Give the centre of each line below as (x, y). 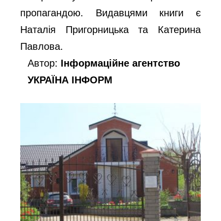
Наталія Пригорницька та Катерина (110, 29)
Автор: (44, 62)
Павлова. (42, 45)
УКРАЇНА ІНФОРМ (70, 79)
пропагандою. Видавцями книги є (110, 12)
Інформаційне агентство (121, 62)
